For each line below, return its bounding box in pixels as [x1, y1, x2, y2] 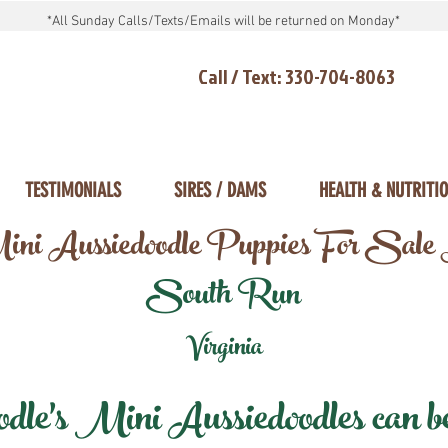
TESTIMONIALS [24, 178, 121, 202]
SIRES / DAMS [173, 178, 266, 202]
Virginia [186, 323, 262, 377]
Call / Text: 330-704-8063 [198, 62, 395, 90]
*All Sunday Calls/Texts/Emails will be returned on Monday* [46, 13, 400, 30]
